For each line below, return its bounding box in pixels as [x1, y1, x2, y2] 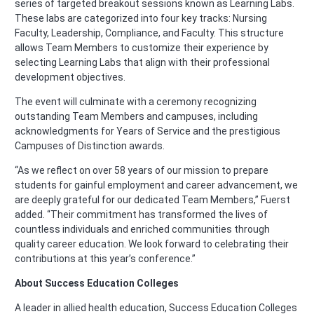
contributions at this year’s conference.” [15, 253, 196, 265]
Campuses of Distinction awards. [15, 140, 165, 152]
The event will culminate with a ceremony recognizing [15, 96, 257, 108]
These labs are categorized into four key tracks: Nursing [15, 13, 267, 25]
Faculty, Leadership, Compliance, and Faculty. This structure [15, 27, 284, 39]
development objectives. [15, 71, 125, 83]
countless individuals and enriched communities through [15, 224, 270, 235]
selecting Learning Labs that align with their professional [15, 57, 270, 69]
